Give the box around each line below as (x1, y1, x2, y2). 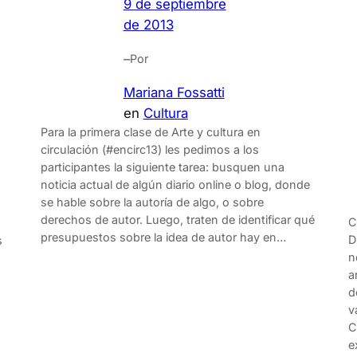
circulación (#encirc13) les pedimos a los (40, 143, 259, 157)
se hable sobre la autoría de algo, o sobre (40, 195, 264, 210)
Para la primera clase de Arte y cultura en (40, 125, 261, 139)
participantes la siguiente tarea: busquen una (40, 160, 284, 175)
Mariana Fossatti (123, 84, 225, 101)
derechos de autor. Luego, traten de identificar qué (40, 213, 315, 227)
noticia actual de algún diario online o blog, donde (40, 178, 310, 192)
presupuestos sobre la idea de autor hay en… (40, 230, 286, 245)
